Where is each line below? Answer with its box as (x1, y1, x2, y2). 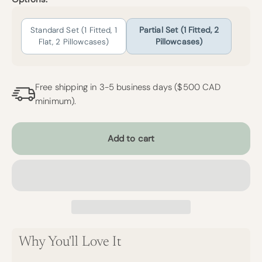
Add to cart (107, 133, 155, 145)
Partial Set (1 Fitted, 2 (139, 25, 219, 36)
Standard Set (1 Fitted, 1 (30, 25, 117, 36)
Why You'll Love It (19, 235, 121, 250)
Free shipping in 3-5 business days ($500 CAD (35, 81, 221, 94)
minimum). (35, 95, 77, 108)
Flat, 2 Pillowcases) (38, 37, 109, 47)
